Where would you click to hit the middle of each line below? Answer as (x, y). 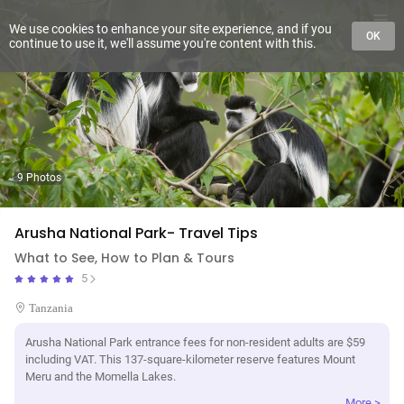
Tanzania (50, 308)
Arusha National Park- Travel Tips (136, 233)
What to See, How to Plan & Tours (124, 258)
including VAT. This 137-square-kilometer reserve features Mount (190, 359)
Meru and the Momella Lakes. (101, 376)
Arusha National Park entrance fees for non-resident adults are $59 (195, 342)
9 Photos (39, 178)
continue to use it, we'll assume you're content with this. (163, 43)
